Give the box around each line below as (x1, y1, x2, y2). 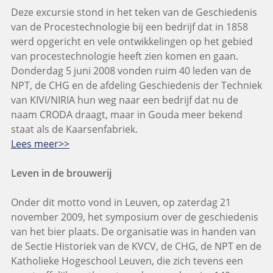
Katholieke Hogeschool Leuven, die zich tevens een (10, 254, 243, 268)
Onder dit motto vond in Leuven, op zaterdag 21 (10, 196, 231, 210)
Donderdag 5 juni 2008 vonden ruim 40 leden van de (10, 64, 251, 78)
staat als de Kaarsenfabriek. (10, 122, 138, 136)
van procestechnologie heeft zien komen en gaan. (10, 49, 238, 63)
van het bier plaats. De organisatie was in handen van (10, 225, 256, 239)
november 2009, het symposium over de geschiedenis (10, 210, 258, 224)
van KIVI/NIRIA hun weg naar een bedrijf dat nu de (10, 93, 238, 107)
